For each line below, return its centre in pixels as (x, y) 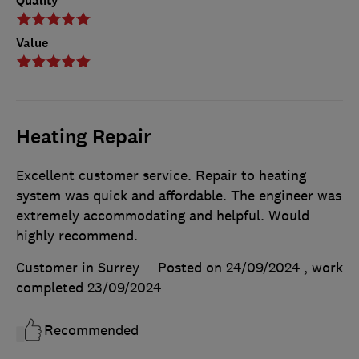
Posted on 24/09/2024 (229, 268)
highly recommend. (77, 236)
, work (323, 268)
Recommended (91, 331)
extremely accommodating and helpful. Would (163, 216)
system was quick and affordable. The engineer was (179, 196)
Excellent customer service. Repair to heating (161, 176)
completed (52, 288)
